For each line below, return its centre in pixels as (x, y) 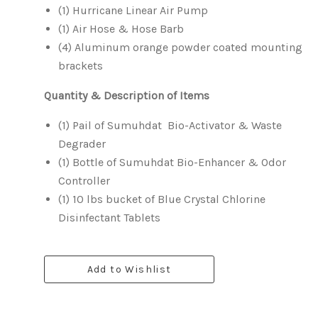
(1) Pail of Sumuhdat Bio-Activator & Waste (170, 125)
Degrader (82, 144)
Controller (84, 181)
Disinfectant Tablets (109, 218)
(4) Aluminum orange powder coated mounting (180, 47)
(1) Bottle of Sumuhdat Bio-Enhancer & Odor (172, 162)
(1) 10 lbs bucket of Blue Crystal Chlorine (162, 199)
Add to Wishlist (129, 269)
